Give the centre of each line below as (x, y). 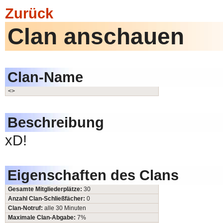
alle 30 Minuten (65, 208)
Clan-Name (45, 77)
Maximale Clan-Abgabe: (43, 218)
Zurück (29, 13)
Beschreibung (56, 122)
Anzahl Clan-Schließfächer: (47, 199)
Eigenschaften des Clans (93, 175)
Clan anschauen (96, 36)
